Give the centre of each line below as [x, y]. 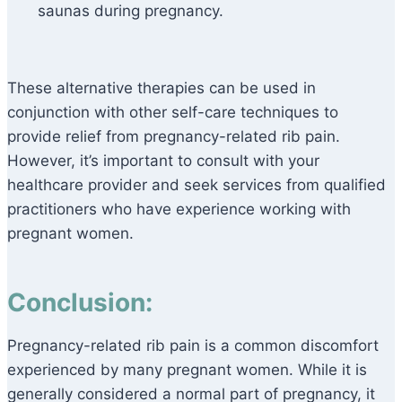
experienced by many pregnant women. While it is [187, 370]
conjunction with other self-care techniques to [173, 113]
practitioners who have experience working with [179, 210]
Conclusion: [80, 303]
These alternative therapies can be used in [162, 88]
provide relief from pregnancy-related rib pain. [174, 137]
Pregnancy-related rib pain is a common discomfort [193, 346]
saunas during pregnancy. [131, 11]
